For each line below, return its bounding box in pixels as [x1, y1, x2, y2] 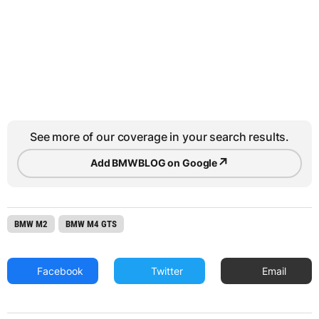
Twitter [148, 264, 184, 277]
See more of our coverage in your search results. [29, 129, 290, 144]
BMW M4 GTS [66, 218, 117, 229]
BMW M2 [14, 218, 48, 229]
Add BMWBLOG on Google [90, 157, 218, 169]
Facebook [34, 264, 84, 277]
